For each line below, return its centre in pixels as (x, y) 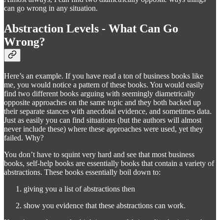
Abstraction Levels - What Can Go (91, 29)
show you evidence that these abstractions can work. (105, 206)
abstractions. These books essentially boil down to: (82, 172)
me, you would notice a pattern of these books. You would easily (104, 85)
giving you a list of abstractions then (79, 189)
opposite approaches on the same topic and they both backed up (102, 103)
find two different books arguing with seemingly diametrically (99, 94)
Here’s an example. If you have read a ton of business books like (104, 76)
